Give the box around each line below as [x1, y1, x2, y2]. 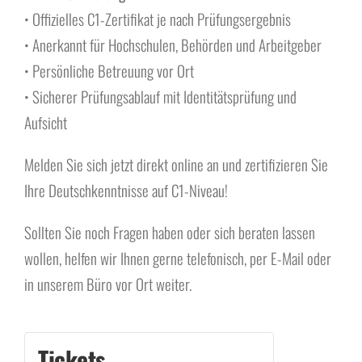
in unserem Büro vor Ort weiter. [24, 272, 192, 295]
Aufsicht [24, 111, 67, 133]
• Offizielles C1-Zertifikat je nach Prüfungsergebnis [24, 7, 291, 30]
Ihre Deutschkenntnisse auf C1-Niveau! [24, 179, 228, 201]
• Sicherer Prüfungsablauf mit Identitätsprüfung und [24, 85, 297, 107]
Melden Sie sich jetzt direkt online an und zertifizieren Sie [24, 153, 328, 175]
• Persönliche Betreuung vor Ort [24, 59, 194, 82]
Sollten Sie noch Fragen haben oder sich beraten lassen [24, 221, 315, 243]
